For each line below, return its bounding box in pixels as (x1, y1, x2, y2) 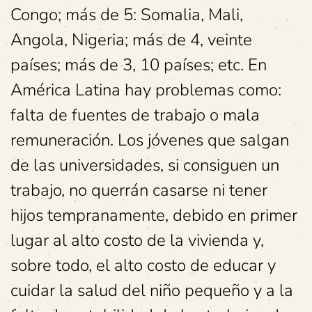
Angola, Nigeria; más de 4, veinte (10, 29, 252, 51)
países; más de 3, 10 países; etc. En (10, 54, 267, 76)
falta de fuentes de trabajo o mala (10, 104, 260, 126)
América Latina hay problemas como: (10, 79, 281, 101)
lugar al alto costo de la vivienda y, (10, 229, 264, 251)
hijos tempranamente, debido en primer (10, 204, 297, 226)
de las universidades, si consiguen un (10, 154, 279, 176)
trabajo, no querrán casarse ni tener (10, 179, 267, 201)
